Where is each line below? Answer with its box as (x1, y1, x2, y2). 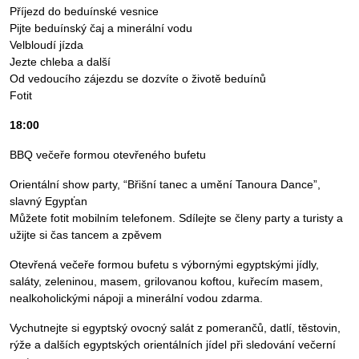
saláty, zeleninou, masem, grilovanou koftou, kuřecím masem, (10, 275, 323, 288)
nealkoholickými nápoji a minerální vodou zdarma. (10, 292, 263, 305)
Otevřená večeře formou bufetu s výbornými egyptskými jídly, (10, 258, 319, 272)
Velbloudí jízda (10, 38, 83, 52)
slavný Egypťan (10, 195, 87, 208)
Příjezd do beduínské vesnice (10, 5, 159, 18)
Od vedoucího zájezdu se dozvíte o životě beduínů (10, 72, 266, 86)
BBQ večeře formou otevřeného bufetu (10, 148, 206, 162)
